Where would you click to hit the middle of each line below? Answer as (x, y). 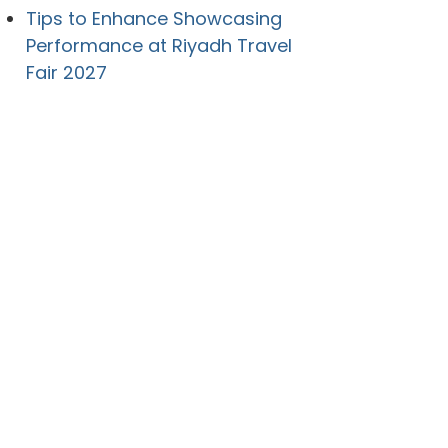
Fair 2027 (66, 73)
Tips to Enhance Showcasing (153, 19)
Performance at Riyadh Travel (158, 46)
